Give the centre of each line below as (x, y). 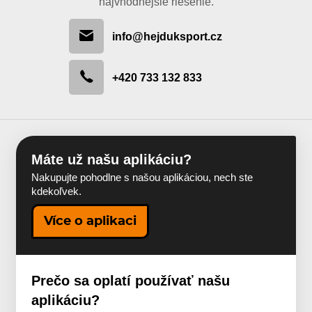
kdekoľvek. (57, 192)
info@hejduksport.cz (167, 36)
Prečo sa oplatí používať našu (131, 280)
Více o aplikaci (91, 221)
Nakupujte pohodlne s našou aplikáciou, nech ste (142, 178)
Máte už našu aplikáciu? (112, 159)
